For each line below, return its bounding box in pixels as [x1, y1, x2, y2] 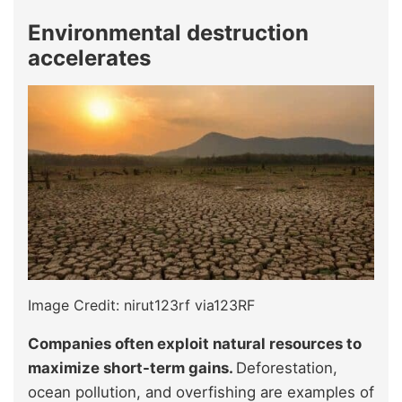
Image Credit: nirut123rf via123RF [28, 295, 255, 314]
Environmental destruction [28, 19, 309, 46]
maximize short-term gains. [28, 358, 236, 377]
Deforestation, [236, 358, 337, 377]
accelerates [28, 44, 151, 71]
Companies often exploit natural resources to [28, 334, 362, 353]
